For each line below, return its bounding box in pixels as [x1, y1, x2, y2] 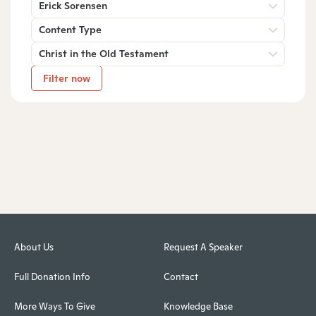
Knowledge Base [163, 300, 233, 313]
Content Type [39, 23, 102, 36]
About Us [14, 241, 54, 254]
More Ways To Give [14, 300, 95, 313]
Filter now [43, 71, 90, 85]
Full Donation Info [14, 271, 90, 284]
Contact [163, 271, 198, 284]
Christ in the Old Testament [39, 47, 169, 60]
